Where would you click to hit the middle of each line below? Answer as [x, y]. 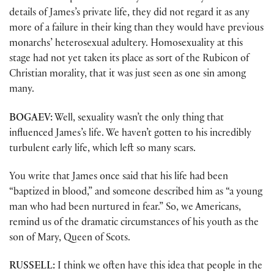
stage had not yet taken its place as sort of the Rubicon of [129, 60]
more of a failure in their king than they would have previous [136, 29]
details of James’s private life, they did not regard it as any [129, 14]
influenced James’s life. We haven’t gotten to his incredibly [130, 134]
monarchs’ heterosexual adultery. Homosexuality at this [126, 45]
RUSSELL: [32, 267]
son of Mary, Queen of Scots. [70, 239]
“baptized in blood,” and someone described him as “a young [136, 193]
